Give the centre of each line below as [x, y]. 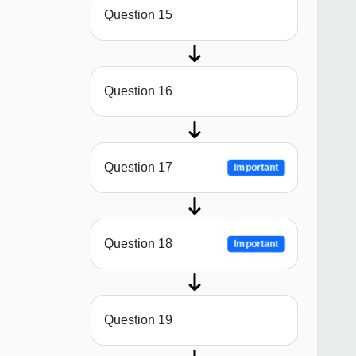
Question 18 [138, 244]
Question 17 [138, 168]
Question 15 [138, 15]
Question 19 [138, 320]
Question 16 [138, 91]
